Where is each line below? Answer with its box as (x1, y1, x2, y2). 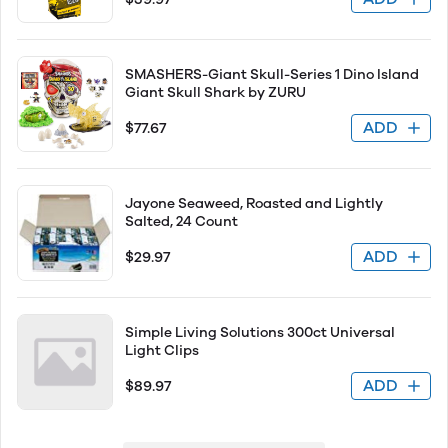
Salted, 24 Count (125, 213, 238, 230)
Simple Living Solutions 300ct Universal (125, 324, 395, 341)
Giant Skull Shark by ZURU (125, 84, 306, 101)
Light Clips (125, 342, 199, 359)
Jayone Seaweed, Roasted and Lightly (125, 195, 383, 212)
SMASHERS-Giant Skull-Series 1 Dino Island (125, 66, 419, 83)
